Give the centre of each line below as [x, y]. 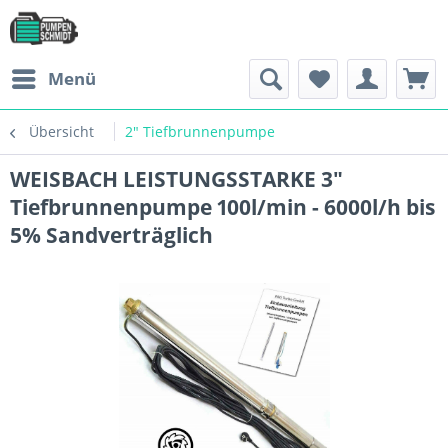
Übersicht [61, 131]
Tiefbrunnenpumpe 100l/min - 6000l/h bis [222, 207]
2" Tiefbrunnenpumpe [200, 131]
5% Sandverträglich [111, 235]
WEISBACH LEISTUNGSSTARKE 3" [176, 179]
